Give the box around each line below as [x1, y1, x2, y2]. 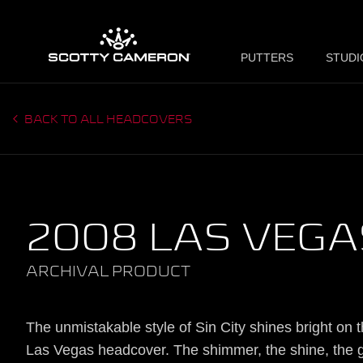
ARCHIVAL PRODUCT [26, 265, 190, 280]
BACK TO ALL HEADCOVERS [22, 114, 193, 126]
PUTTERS [241, 51, 293, 64]
